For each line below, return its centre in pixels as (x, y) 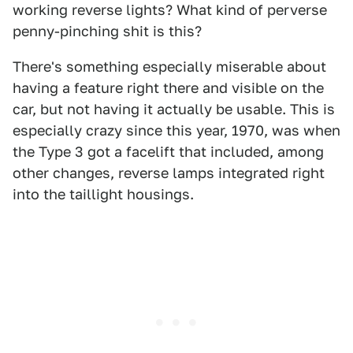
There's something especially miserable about (169, 66)
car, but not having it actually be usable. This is (174, 109)
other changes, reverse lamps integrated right (169, 173)
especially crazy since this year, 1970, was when (176, 130)
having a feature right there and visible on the (168, 87)
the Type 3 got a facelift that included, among (168, 151)
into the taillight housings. (103, 194)
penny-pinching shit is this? (107, 31)
